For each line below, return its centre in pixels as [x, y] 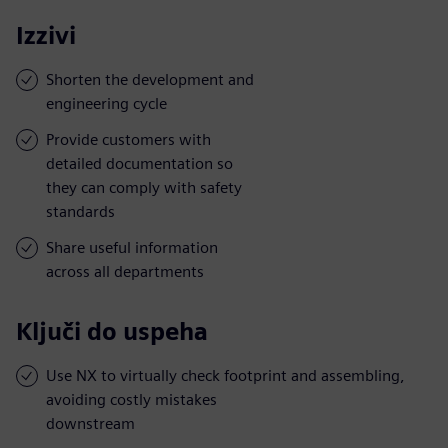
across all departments [125, 271]
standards [80, 211]
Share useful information [132, 247]
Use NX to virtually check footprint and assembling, [225, 375]
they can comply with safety [144, 187]
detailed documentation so [139, 163]
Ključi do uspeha [112, 331]
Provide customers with [128, 139]
